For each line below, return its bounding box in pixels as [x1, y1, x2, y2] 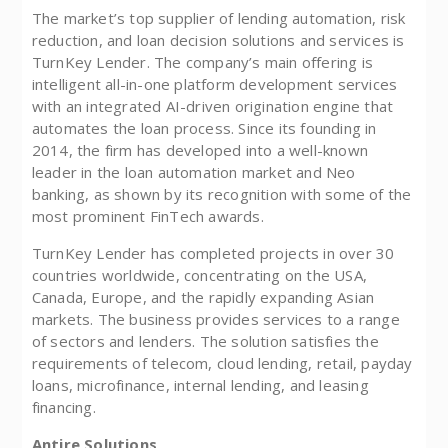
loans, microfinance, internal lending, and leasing [31, 375, 369, 396]
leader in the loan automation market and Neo [31, 162, 356, 183]
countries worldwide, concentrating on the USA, [31, 265, 367, 286]
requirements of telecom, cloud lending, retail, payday [31, 353, 413, 374]
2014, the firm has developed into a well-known [31, 140, 368, 161]
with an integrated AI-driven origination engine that [31, 96, 394, 117]
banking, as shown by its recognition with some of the [31, 184, 412, 205]
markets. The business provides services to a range [31, 309, 400, 330]
